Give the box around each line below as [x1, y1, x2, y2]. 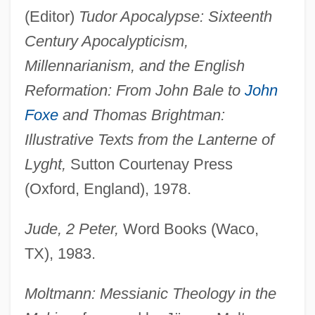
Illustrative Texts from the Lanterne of [24, 131, 274, 149]
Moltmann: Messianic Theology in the [24, 285, 276, 303]
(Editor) [24, 8, 79, 26]
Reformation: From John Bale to [24, 82, 245, 100]
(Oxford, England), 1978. [24, 180, 191, 198]
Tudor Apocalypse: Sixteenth [78, 8, 272, 26]
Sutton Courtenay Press [65, 155, 233, 174]
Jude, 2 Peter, [24, 220, 119, 238]
